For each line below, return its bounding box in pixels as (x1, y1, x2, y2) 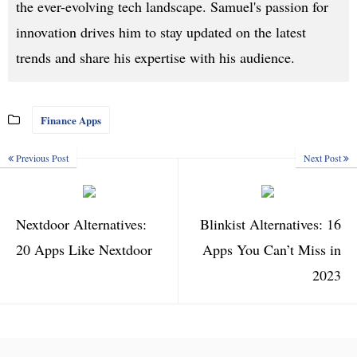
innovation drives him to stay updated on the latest (16, 22, 306, 42)
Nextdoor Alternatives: (16, 214, 147, 234)
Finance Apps (41, 112, 101, 128)
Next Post (304, 151, 343, 165)
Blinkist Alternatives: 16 (200, 214, 341, 234)
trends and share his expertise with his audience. (16, 48, 295, 68)
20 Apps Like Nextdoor (16, 240, 152, 260)
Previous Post (14, 151, 69, 165)
